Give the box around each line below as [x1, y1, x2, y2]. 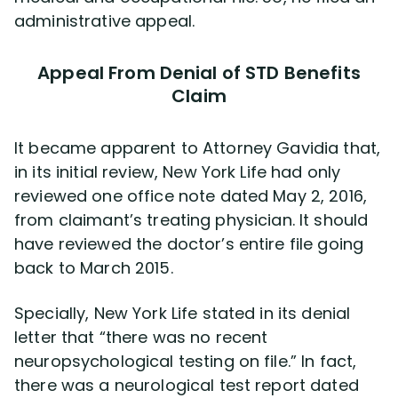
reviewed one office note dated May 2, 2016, [14, 185, 368, 207]
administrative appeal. [14, 10, 195, 32]
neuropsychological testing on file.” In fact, [14, 350, 357, 372]
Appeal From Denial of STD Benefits [37, 60, 361, 85]
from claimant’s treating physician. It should [14, 209, 369, 231]
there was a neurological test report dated [14, 374, 359, 396]
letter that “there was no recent [14, 326, 268, 348]
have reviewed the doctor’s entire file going [14, 233, 364, 255]
